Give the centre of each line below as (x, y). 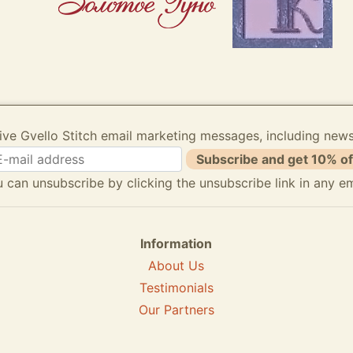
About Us (176, 266)
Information (176, 243)
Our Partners (176, 310)
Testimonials (176, 288)
